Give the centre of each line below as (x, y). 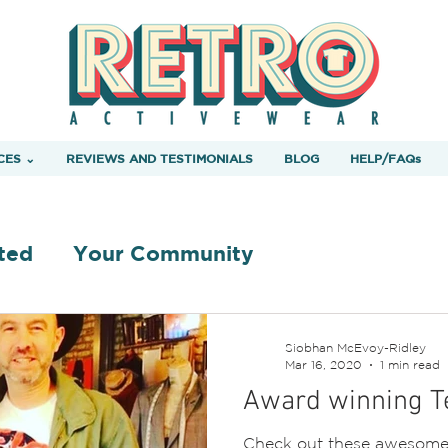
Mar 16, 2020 (323, 364)
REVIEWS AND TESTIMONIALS (159, 158)
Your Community (163, 253)
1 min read (410, 364)
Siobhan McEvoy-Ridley (355, 347)
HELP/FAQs (385, 158)
